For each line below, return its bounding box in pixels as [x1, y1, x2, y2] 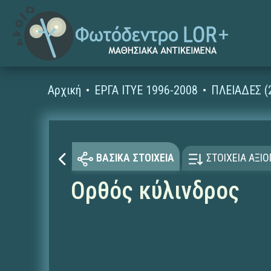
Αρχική [48, 83, 82, 97]
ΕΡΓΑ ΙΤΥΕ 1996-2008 [94, 83, 198, 97]
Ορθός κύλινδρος [70, 177, 240, 205]
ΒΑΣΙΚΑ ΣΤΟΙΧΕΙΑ [96, 151, 174, 165]
